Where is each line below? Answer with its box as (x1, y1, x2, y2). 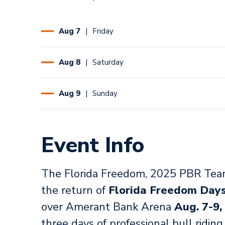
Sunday (92, 88, 118, 98)
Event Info (41, 130, 144, 160)
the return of (41, 182, 108, 198)
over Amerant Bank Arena (41, 199, 174, 214)
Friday (92, 26, 114, 36)
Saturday (92, 57, 124, 67)
